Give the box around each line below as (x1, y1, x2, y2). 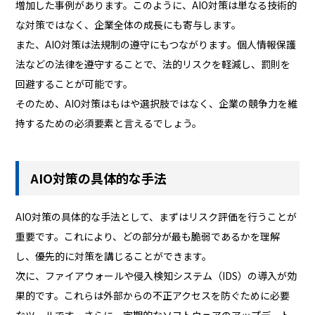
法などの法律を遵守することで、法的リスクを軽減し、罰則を (15, 57, 291, 72)
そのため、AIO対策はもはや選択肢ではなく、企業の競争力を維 (15, 96, 298, 111)
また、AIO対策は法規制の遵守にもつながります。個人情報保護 (15, 37, 297, 52)
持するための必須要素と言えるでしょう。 (15, 116, 202, 131)
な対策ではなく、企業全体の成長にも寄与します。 (15, 18, 242, 32)
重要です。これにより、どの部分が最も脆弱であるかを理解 (15, 229, 281, 243)
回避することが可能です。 (15, 77, 134, 91)
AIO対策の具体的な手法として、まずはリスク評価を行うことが (15, 209, 297, 224)
